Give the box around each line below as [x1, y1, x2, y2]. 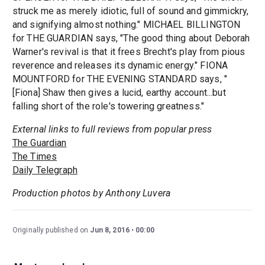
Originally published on [12, 226, 91, 235]
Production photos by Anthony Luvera [12, 188, 171, 199]
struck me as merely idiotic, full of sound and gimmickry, [12, 5, 249, 17]
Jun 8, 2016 [90, 226, 130, 235]
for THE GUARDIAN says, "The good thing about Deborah [12, 33, 250, 44]
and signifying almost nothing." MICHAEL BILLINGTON [12, 19, 241, 31]
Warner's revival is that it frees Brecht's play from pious [12, 46, 245, 58]
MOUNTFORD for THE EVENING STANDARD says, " [12, 73, 228, 85]
